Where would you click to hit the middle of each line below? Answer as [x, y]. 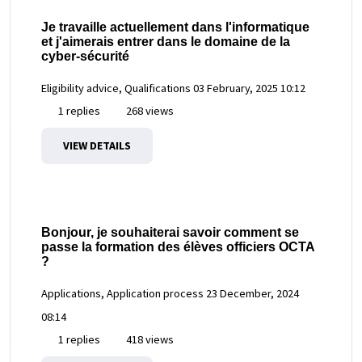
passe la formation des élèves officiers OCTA [178, 247]
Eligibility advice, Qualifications [116, 88]
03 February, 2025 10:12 [249, 88]
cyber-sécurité [85, 56]
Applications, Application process [122, 294]
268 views [149, 110]
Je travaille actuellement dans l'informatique [175, 27]
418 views [149, 340]
